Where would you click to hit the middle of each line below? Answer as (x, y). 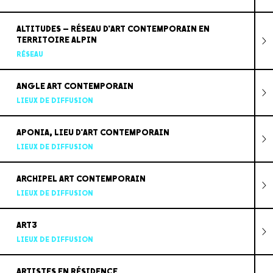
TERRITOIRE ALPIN (56, 40)
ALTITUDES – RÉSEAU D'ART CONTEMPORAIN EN (113, 29)
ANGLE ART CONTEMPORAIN (75, 86)
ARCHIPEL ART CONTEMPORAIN (81, 179)
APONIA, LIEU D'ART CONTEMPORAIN (93, 132)
